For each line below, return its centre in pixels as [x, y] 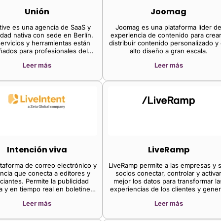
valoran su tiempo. [37, 66]
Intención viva [37, 149]
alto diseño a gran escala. [168, 51]
